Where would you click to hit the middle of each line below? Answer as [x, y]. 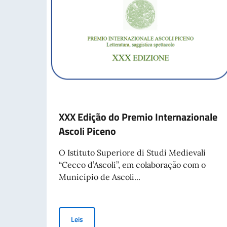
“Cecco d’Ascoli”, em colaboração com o [132, 164]
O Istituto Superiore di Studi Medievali [132, 152]
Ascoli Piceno [87, 131]
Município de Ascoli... [100, 177]
